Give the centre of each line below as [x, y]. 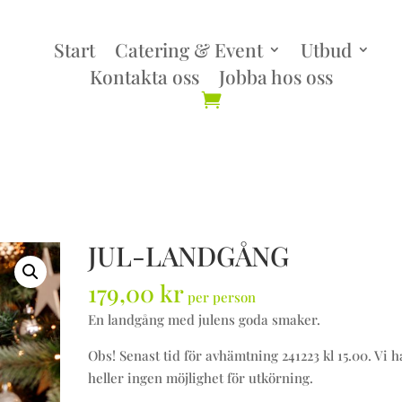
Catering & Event [188, 49]
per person [219, 297]
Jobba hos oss [276, 76]
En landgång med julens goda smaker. [204, 319]
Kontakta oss [145, 76]
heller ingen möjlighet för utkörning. [200, 378]
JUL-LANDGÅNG [188, 256]
